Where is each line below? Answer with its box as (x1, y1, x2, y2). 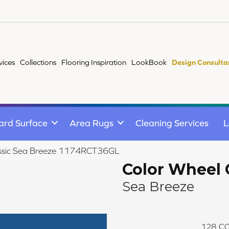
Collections (20, 58, 57, 66)
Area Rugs (70, 117, 113, 128)
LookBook (131, 58, 167, 66)
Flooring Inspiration (61, 58, 127, 66)
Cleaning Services (135, 117, 209, 128)
